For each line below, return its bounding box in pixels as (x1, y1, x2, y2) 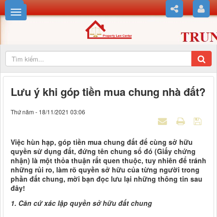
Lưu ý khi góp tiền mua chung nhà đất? (11, 84, 205, 100)
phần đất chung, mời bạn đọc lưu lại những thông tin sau (11, 174, 202, 184)
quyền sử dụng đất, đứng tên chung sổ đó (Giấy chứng (11, 146, 196, 156)
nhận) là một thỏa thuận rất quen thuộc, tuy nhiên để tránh (11, 155, 206, 166)
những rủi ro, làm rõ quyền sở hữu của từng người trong (11, 165, 200, 175)
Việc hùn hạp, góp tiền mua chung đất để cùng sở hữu (11, 137, 193, 147)
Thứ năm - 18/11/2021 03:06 (11, 108, 85, 116)
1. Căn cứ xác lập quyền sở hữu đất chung (11, 198, 152, 208)
